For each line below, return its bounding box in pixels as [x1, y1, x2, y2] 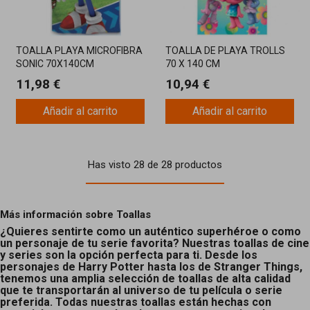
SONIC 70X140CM [16, 57, 94, 69]
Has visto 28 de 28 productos [88, 158, 222, 171]
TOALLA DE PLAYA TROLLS [165, 44, 285, 56]
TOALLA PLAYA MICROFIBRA [16, 44, 143, 56]
